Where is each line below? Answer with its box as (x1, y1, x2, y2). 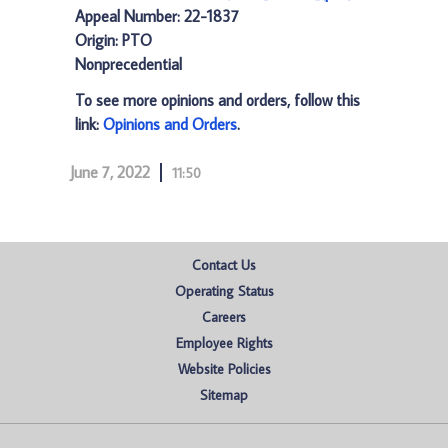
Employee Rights (175, 334, 273, 352)
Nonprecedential (75, 54, 182, 74)
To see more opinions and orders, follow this (75, 90, 360, 110)
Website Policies (177, 360, 271, 378)
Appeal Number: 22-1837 (75, 6, 239, 26)
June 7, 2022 (70, 162, 150, 182)
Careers (202, 308, 246, 326)
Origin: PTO (75, 30, 152, 50)
